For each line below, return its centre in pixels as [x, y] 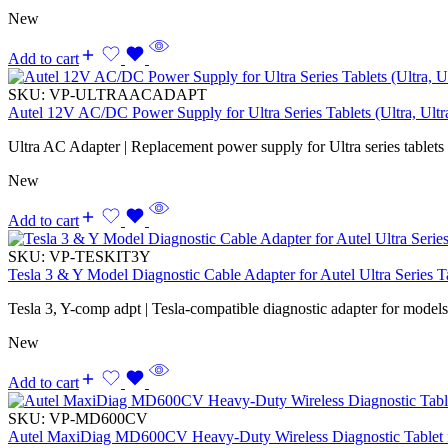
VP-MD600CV [98, 418]
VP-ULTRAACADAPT [128, 94]
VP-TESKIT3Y [100, 256]
